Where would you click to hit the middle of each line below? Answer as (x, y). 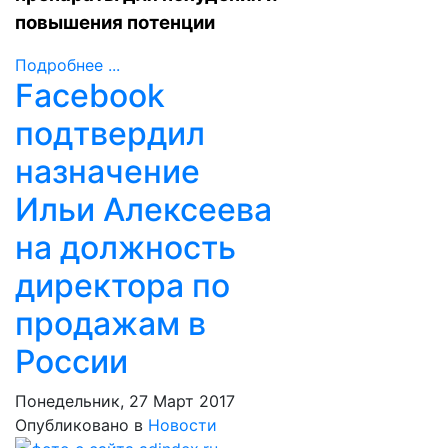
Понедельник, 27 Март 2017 (125, 401)
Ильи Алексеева (143, 209)
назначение (107, 171)
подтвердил (110, 133)
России (71, 361)
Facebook (90, 95)
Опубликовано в (79, 425)
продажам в (110, 323)
